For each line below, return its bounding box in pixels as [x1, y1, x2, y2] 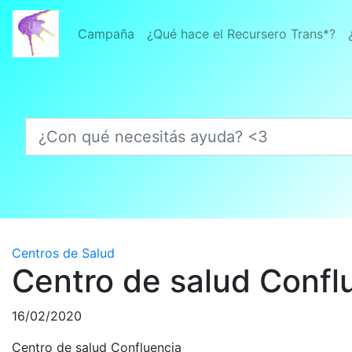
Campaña [78, 26, 134, 42]
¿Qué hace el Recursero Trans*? [147, 26, 335, 42]
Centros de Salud [12, 245, 115, 261]
